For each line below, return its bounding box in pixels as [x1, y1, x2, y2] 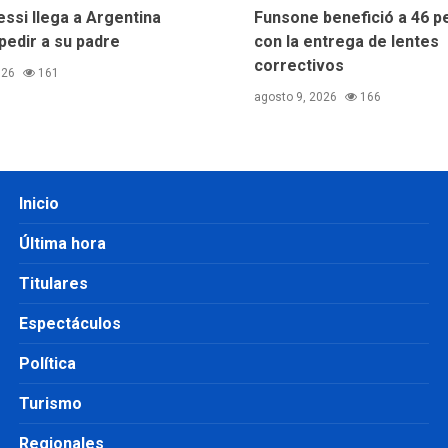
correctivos [254, 55, 344, 75]
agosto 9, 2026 [254, 89, 340, 104]
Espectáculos [18, 313, 121, 333]
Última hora [18, 233, 106, 253]
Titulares [18, 273, 88, 293]
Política [18, 353, 76, 373]
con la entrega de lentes [254, 31, 439, 51]
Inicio [18, 193, 59, 213]
